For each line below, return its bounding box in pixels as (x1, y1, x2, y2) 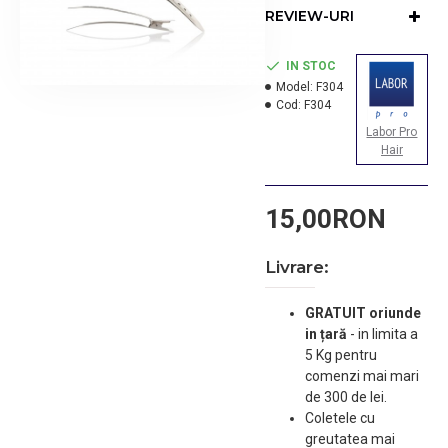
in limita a (357, 326, 418, 342)
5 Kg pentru (304, 347, 377, 363)
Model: (275, 80, 313, 94)
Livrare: (264, 257, 329, 277)
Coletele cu (304, 410, 375, 426)
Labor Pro (366, 125, 418, 139)
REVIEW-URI (264, 7, 354, 25)
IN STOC (285, 59, 336, 73)
